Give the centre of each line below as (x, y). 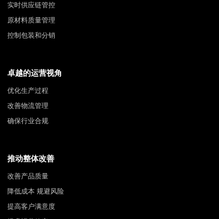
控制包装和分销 (31, 35)
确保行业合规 (28, 120)
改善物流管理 (28, 105)
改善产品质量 (28, 176)
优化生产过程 (28, 90)
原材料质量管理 (31, 20)
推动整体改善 (31, 158)
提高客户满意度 (31, 206)
